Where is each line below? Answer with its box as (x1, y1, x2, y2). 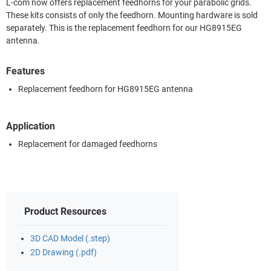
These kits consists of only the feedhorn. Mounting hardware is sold (6, 10, 258, 21)
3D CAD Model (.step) (30, 233, 110, 244)
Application (6, 120, 55, 132)
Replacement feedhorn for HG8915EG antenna (18, 83, 193, 94)
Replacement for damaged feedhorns (18, 139, 157, 149)
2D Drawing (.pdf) (30, 247, 97, 258)
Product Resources (24, 205, 106, 217)
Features (6, 65, 45, 77)
